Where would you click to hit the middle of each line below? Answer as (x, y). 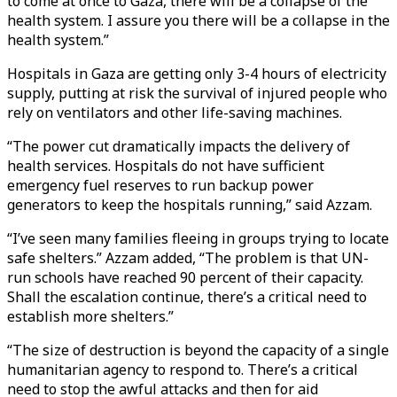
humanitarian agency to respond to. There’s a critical (183, 370)
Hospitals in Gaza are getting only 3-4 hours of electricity (197, 74)
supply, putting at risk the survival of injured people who (197, 93)
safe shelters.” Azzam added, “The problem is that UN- (188, 258)
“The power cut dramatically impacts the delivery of (179, 146)
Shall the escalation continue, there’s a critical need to (187, 297)
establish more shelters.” (90, 316)
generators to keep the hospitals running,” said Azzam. (190, 205)
